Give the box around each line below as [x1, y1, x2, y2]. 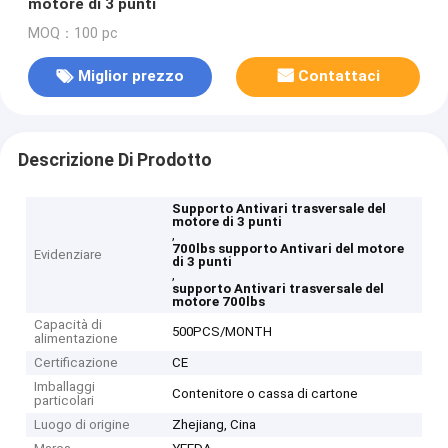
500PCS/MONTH [172, 324, 273, 340]
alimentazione [34, 331, 119, 347]
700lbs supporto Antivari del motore [172, 241, 405, 257]
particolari [34, 393, 95, 409]
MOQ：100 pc [27, 24, 118, 42]
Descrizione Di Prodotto [17, 149, 212, 170]
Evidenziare [34, 247, 103, 263]
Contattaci [298, 67, 381, 86]
